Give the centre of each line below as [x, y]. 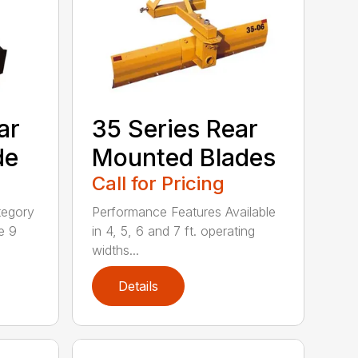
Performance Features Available [184, 212]
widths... [116, 251]
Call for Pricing [159, 184]
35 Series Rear [175, 129]
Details [139, 286]
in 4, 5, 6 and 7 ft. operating [174, 231]
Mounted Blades [184, 158]
